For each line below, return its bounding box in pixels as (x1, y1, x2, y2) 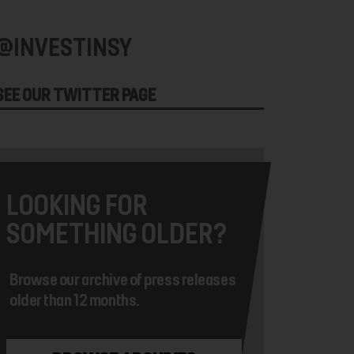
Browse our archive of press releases (9, 268, 236, 289)
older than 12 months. (9, 288, 139, 310)
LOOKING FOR (6, 186, 148, 221)
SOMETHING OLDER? (6, 215, 227, 250)
